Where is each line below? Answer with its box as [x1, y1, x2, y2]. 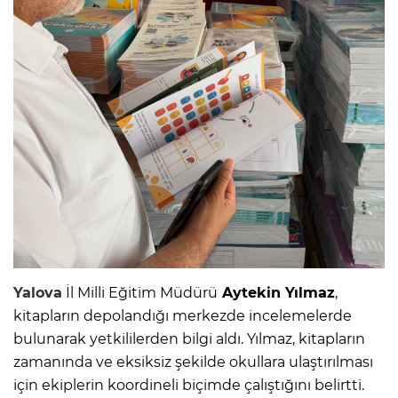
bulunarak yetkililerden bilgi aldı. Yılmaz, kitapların [13, 330, 365, 347]
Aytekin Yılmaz [218, 283, 335, 301]
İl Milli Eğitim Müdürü [62, 283, 218, 301]
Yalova [13, 283, 62, 301]
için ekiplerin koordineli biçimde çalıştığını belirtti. [13, 376, 364, 394]
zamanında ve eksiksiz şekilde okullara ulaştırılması [13, 353, 373, 370]
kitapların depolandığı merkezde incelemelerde [13, 306, 352, 324]
